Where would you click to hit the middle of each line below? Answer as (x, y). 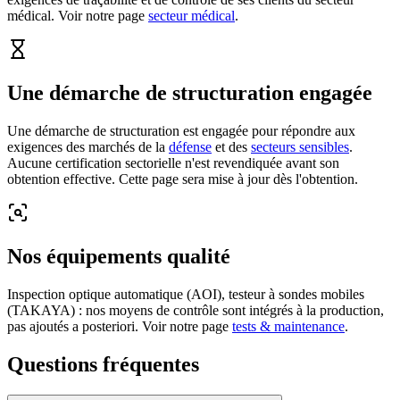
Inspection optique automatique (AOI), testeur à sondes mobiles (186, 294)
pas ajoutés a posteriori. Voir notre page (118, 326)
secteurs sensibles (300, 146)
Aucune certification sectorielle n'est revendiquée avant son (173, 162)
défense (190, 146)
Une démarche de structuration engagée (190, 92)
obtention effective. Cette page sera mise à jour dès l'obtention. (183, 179)
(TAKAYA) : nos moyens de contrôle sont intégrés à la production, (196, 310)
